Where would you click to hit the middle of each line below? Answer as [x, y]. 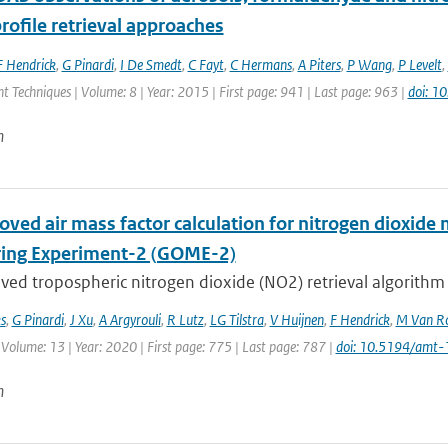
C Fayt [205, 64]
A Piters [319, 64]
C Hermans [260, 64]
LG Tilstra [236, 319]
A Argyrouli [129, 319]
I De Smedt [150, 64]
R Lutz [185, 319]
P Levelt [419, 64]
